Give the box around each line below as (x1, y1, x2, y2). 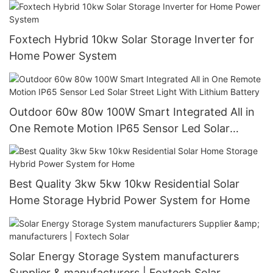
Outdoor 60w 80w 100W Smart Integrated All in (9, 105, 255, 118)
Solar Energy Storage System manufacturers (9, 249, 239, 263)
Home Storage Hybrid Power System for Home (124, 194, 250, 207)
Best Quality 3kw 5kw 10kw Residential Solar (9, 177, 239, 191)
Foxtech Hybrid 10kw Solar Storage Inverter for (9, 33, 254, 46)
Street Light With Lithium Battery (9, 138, 179, 151)
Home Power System (9, 49, 117, 63)
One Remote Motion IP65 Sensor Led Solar (9, 121, 230, 135)
